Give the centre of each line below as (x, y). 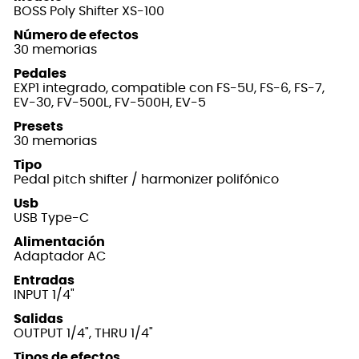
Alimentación (59, 242)
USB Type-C (51, 218)
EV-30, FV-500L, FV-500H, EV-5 (110, 103)
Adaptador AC (60, 257)
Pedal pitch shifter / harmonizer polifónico (146, 180)
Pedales (40, 74)
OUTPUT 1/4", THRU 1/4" (83, 334)
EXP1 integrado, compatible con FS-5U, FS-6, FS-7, (169, 89)
